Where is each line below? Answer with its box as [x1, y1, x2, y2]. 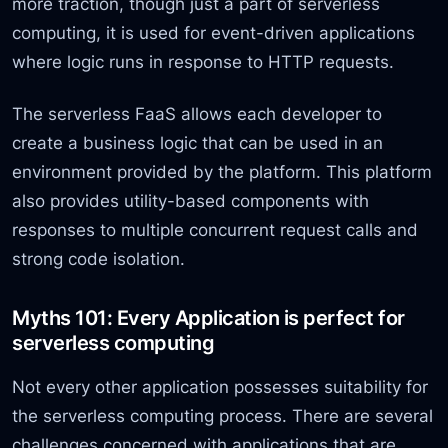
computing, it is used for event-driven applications [12, 22, 416, 44]
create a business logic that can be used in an [12, 131, 384, 153]
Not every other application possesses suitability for [12, 375, 429, 397]
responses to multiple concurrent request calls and [12, 218, 419, 240]
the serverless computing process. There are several [12, 404, 434, 426]
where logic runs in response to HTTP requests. [12, 51, 395, 73]
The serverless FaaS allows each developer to [12, 102, 383, 124]
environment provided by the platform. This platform [12, 160, 433, 182]
